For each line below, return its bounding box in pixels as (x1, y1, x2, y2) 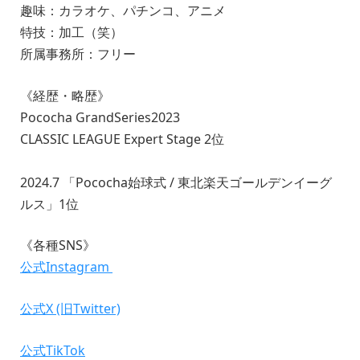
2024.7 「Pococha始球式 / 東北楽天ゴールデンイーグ (20, 173, 332, 191)
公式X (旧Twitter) (20, 299, 121, 317)
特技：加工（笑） (20, 23, 123, 41)
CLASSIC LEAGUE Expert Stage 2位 (20, 129, 224, 148)
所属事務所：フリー (20, 45, 136, 63)
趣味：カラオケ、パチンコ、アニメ (20, 2, 226, 19)
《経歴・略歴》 (20, 86, 110, 104)
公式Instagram (20, 258, 112, 276)
